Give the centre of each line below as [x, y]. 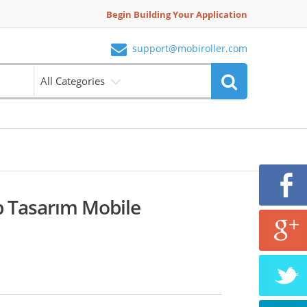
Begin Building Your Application [177, 14]
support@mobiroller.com [190, 49]
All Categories [73, 81]
